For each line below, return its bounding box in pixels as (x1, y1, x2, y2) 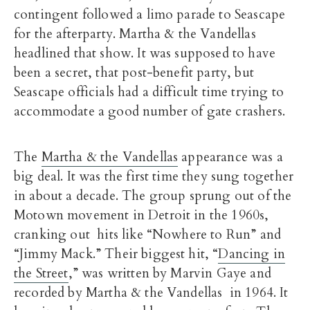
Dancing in (218, 245, 286, 264)
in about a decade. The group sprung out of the (14, 187, 292, 206)
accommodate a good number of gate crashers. (14, 102, 285, 121)
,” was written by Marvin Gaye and (68, 264, 271, 283)
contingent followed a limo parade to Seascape (14, 6, 286, 24)
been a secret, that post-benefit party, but (14, 64, 254, 82)
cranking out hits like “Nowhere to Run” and (14, 226, 282, 244)
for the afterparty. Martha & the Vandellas (14, 25, 256, 44)
